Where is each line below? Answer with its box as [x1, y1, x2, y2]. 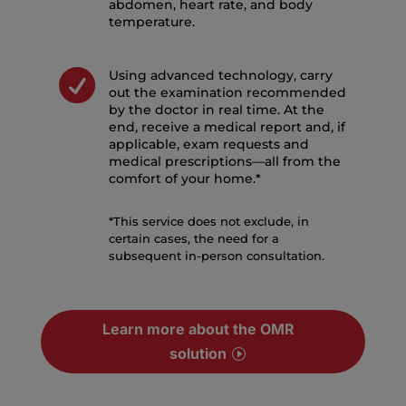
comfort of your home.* [108, 170, 261, 188]
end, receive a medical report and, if [108, 119, 345, 136]
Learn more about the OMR [101, 320, 295, 339]
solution [169, 344, 227, 363]
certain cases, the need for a [108, 231, 279, 246]
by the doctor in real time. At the [108, 101, 324, 119]
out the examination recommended [108, 84, 346, 101]
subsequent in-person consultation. [108, 248, 324, 264]
